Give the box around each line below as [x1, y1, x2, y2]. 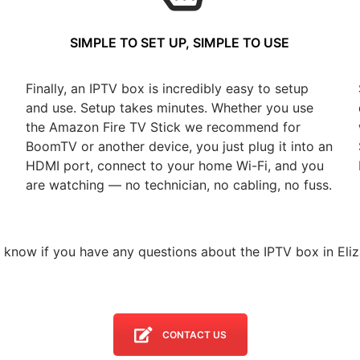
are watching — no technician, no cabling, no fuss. [25, 177, 332, 193]
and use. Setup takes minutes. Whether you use [25, 100, 313, 116]
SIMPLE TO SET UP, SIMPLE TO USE [70, 35, 290, 51]
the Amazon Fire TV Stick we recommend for [25, 119, 301, 135]
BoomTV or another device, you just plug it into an [25, 138, 333, 154]
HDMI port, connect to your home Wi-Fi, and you [25, 157, 324, 174]
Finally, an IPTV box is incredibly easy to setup [25, 80, 309, 96]
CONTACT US [162, 329, 227, 341]
